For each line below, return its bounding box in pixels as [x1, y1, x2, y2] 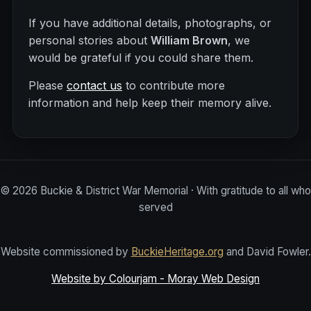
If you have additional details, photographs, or [28, 16, 271, 31]
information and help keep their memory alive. [28, 96, 271, 110]
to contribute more [121, 78, 225, 93]
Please [28, 78, 67, 93]
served [138, 201, 173, 215]
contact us [66, 78, 122, 93]
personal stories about [28, 33, 151, 48]
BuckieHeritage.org [131, 244, 224, 258]
